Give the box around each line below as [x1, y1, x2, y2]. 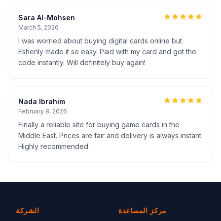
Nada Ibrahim [18, 97, 65, 106]
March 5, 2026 [18, 24, 59, 31]
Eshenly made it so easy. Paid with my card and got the [18, 47, 196, 56]
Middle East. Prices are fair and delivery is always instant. [18, 131, 203, 140]
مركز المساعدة [118, 206, 167, 215]
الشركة [16, 206, 39, 215]
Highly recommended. [18, 142, 90, 150]
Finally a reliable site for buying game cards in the [18, 120, 180, 129]
